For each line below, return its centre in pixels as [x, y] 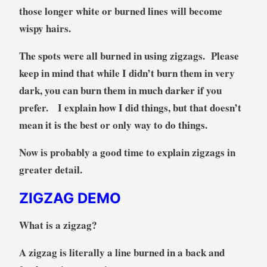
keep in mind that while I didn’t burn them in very [127, 73]
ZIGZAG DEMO [70, 198]
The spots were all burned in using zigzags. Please [129, 55]
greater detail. [50, 169]
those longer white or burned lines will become [120, 11]
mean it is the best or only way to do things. [113, 125]
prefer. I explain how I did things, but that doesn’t [130, 107]
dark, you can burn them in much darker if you [120, 90]
